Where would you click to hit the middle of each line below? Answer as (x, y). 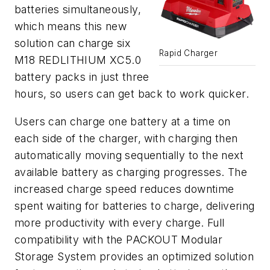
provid (116, 257)
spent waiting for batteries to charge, (110, 206)
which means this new (71, 27)
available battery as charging (89, 172)
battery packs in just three (82, 77)
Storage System (57, 257)
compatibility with (59, 240)
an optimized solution (200, 257)
